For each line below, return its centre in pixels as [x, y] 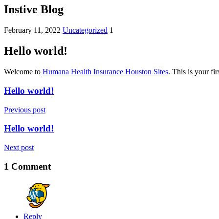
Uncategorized [85, 30]
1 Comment [27, 166]
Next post [19, 147]
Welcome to [23, 72]
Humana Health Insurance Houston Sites [105, 72]
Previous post [25, 109]
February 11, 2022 [32, 30]
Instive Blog [34, 10]
